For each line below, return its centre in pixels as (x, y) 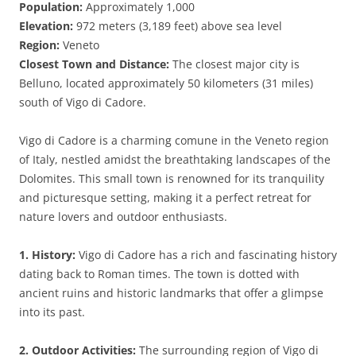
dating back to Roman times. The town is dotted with (159, 274)
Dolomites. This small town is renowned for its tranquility (172, 178)
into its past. (52, 312)
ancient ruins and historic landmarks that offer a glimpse (171, 293)
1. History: (47, 255)
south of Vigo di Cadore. (83, 102)
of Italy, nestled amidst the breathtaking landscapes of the (175, 159)
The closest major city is (234, 64)
